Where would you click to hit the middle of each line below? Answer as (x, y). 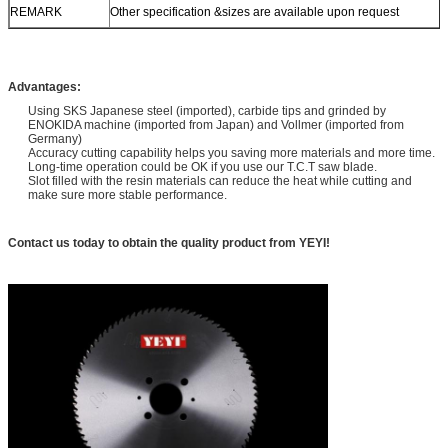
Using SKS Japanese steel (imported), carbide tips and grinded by (207, 111)
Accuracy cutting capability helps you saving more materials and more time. (231, 153)
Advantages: (44, 87)
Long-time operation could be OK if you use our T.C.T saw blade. (202, 167)
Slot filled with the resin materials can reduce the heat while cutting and (220, 181)
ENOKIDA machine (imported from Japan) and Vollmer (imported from (216, 125)
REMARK (36, 12)
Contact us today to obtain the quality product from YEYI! (169, 243)
